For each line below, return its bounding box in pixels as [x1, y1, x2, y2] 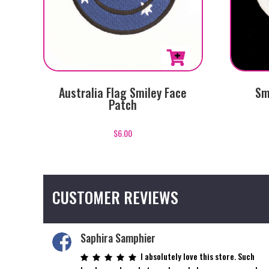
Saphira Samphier [80, 229, 156, 246]
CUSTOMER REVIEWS [52, 185, 178, 209]
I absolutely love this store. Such [141, 249, 255, 262]
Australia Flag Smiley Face [59, 83, 187, 102]
